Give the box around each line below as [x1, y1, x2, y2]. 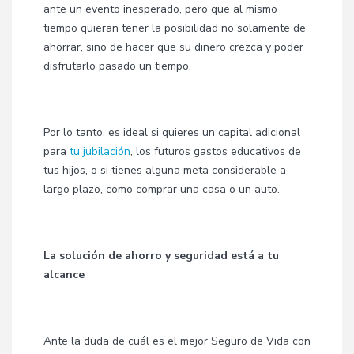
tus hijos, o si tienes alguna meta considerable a [43, 163, 286, 178]
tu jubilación [70, 144, 130, 159]
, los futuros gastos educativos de [130, 144, 301, 159]
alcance [43, 267, 85, 282]
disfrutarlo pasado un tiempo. [43, 58, 191, 73]
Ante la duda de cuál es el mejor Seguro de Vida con [43, 333, 311, 348]
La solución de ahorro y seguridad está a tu [43, 248, 279, 263]
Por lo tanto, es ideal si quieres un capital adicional [43, 125, 300, 140]
